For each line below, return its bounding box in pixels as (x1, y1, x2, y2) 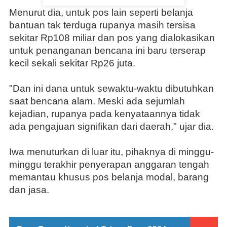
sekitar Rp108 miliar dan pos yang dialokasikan (9, 32, 215, 43)
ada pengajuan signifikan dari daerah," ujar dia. (9, 121, 214, 132)
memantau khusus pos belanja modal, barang (9, 171, 209, 182)
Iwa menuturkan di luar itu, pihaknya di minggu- (9, 146, 214, 157)
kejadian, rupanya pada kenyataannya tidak (9, 108, 200, 119)
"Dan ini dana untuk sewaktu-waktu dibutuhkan (9, 83, 214, 94)
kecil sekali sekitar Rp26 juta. (9, 57, 135, 68)
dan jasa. (9, 184, 49, 195)
